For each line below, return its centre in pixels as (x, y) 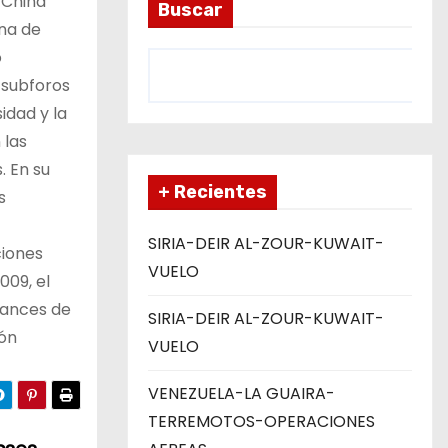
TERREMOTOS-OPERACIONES (261, 421)
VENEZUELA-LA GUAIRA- (241, 393)
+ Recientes (212, 192)
